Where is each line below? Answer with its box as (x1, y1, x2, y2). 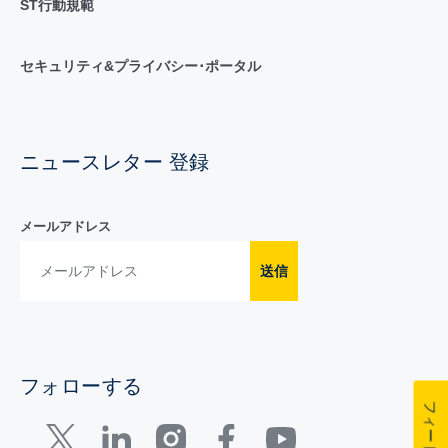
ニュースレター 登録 (19, 149, 210, 174)
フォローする (19, 373, 143, 398)
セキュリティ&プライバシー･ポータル (19, 57, 261, 74)
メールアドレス (19, 218, 111, 234)
